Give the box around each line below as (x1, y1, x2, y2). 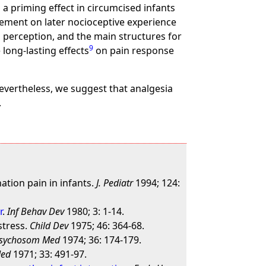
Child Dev (30, 219, 69, 232)
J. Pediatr (96, 176, 134, 189)
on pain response (93, 44, 175, 57)
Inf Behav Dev (7, 205, 65, 218)
